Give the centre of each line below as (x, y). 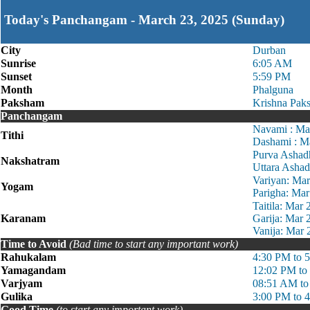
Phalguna (273, 90)
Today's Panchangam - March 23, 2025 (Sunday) (144, 19)
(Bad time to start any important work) (154, 244)
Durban (269, 50)
